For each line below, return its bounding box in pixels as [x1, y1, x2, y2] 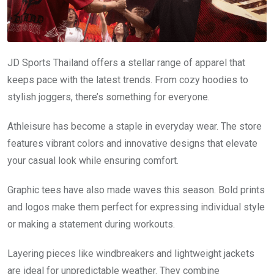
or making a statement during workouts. [7, 218, 175, 230]
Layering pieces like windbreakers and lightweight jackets [7, 247, 254, 259]
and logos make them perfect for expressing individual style [7, 201, 265, 213]
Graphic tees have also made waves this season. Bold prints [7, 183, 265, 196]
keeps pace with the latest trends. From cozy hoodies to [7, 73, 248, 86]
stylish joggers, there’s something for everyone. [7, 91, 210, 103]
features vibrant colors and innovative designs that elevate [7, 137, 257, 149]
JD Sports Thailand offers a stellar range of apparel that [7, 56, 245, 68]
